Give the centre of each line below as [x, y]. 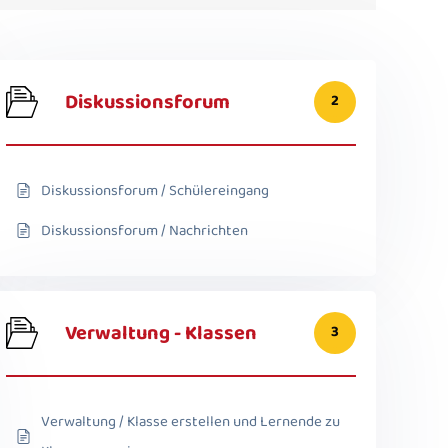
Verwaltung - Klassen [161, 332]
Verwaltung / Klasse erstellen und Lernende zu [190, 421]
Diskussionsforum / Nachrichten [144, 230]
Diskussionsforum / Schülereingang [155, 190]
